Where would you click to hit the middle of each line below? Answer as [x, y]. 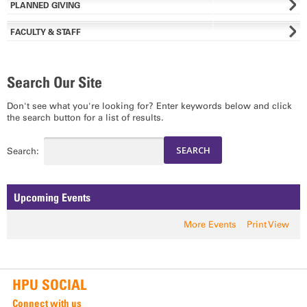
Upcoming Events [52, 197]
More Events [210, 225]
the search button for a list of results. [85, 117]
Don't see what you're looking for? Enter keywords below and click [149, 106]
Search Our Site [54, 83]
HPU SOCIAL [49, 285]
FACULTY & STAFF [46, 32]
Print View [268, 225]
